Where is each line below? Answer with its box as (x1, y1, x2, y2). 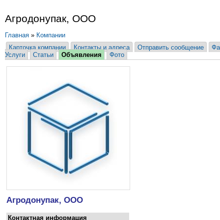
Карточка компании (9, 44, 66, 52)
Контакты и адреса (74, 44, 130, 52)
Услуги (5, 51, 25, 59)
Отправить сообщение (137, 44, 204, 52)
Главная (5, 31, 29, 39)
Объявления (61, 51, 102, 59)
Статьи (33, 51, 54, 59)
